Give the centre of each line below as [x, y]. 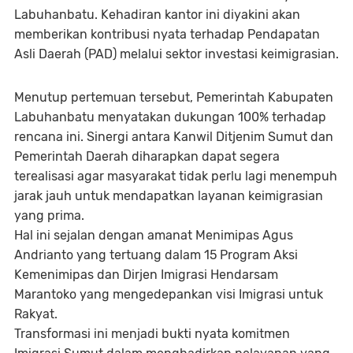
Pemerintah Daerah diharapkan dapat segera [147, 156]
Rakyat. [36, 314]
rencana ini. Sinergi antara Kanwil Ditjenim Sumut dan [174, 136]
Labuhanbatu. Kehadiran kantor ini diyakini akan [157, 14]
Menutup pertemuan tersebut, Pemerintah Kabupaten [174, 97]
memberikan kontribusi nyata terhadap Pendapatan [167, 34]
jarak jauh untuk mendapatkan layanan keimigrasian [169, 195]
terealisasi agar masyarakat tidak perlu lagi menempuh [176, 176]
